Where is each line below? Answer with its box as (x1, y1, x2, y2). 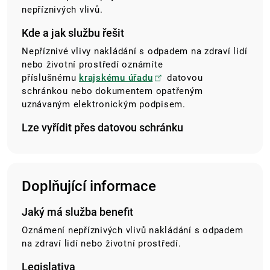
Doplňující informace (22, 178, 156, 195)
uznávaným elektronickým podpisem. (22, 99, 186, 110)
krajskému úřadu (79, 72, 153, 84)
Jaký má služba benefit (22, 206, 133, 219)
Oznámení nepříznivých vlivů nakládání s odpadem (22, 225, 243, 236)
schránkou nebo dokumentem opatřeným (22, 86, 203, 97)
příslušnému (22, 72, 79, 84)
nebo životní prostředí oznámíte (22, 59, 163, 71)
